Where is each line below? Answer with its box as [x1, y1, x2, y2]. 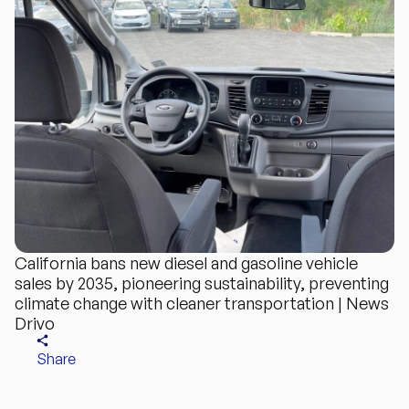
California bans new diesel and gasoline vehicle [15, 252, 358, 273]
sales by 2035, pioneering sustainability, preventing [15, 272, 389, 293]
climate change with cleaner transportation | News [15, 292, 389, 313]
